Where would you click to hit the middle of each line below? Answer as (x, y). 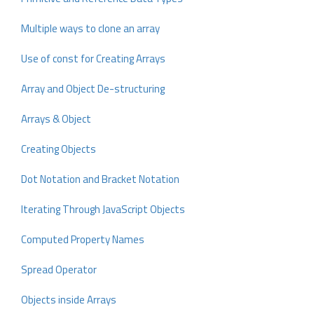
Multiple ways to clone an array (90, 28)
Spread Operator (59, 269)
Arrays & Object (56, 119)
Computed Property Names (83, 239)
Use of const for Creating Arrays (93, 59)
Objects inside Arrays (69, 300)
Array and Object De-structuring (93, 89)
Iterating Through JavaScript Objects (103, 209)
